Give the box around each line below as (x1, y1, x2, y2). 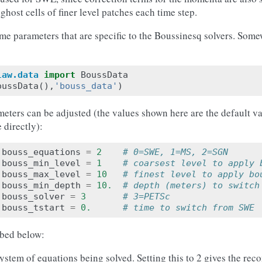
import (44, 70, 75, 80)
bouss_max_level (2, 169, 81, 180)
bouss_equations (2, 147, 81, 157)
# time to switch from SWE (123, 202, 254, 213)
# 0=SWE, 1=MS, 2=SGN (123, 147, 228, 157)
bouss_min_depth (2, 180, 81, 191)
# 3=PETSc (123, 191, 170, 202)
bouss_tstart (2, 202, 65, 213)
